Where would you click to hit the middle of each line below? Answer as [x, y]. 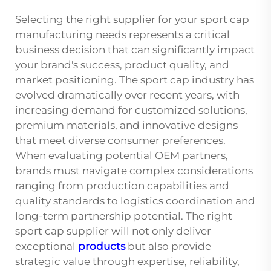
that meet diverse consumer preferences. [120, 140]
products [102, 246]
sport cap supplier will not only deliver [113, 231]
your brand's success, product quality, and [122, 64]
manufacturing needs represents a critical [122, 34]
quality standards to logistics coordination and [135, 201]
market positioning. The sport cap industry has [135, 80]
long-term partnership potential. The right [124, 216]
